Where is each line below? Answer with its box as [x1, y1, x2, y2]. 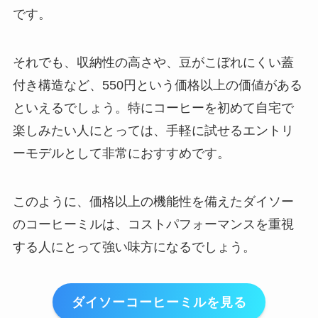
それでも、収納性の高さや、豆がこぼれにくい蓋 [12, 55, 294, 70]
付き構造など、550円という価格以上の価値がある [12, 77, 302, 92]
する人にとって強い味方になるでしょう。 [12, 239, 256, 254]
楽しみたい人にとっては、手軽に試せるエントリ [12, 123, 294, 138]
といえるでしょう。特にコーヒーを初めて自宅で [12, 100, 294, 115]
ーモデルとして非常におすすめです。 [12, 146, 230, 160]
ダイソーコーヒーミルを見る [71, 295, 247, 309]
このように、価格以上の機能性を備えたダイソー [12, 194, 294, 209]
